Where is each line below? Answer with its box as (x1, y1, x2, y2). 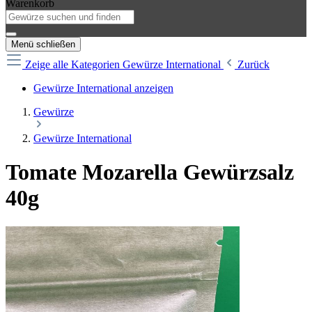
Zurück (237, 58, 270, 70)
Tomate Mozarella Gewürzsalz (6, 159, 294, 185)
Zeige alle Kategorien (25, 58, 123, 70)
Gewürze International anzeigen (33, 82, 173, 94)
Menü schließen (11, 39, 75, 49)
